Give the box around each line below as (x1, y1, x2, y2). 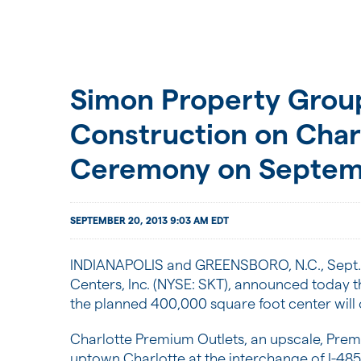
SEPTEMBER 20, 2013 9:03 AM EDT (70, 215, 229, 226)
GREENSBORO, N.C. (195, 257, 321, 272)
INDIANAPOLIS (70, 257, 164, 272)
